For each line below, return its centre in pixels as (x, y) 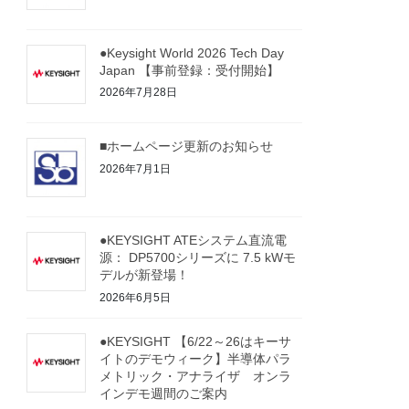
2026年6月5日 (136, 297)
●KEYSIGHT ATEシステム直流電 (194, 241)
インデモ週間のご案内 (164, 393)
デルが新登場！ (145, 275)
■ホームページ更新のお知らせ (187, 147)
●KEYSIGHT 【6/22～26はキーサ (196, 341)
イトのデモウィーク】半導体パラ (196, 358)
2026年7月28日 (139, 93)
